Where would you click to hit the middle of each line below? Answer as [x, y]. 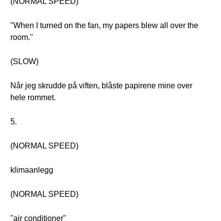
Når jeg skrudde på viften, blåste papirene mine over [101, 86]
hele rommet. [33, 97]
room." [22, 37]
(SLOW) [24, 61]
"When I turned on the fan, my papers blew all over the [104, 25]
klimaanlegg [32, 170]
